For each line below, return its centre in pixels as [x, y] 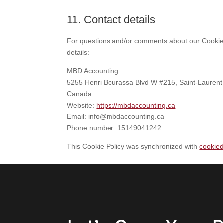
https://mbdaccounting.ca [136, 105]
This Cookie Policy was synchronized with [133, 146]
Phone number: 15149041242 [114, 128]
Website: [82, 105]
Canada [79, 94]
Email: [78, 116]
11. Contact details [111, 20]
